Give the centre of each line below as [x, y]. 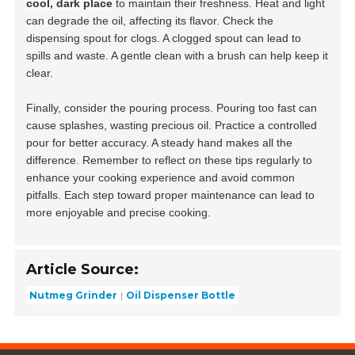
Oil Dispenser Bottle [181, 295]
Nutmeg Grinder [74, 295]
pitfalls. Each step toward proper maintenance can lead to [171, 195]
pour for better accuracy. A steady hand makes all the [160, 143]
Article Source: [83, 270]
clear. [40, 73]
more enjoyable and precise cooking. [119, 213]
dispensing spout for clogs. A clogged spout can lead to [164, 38]
